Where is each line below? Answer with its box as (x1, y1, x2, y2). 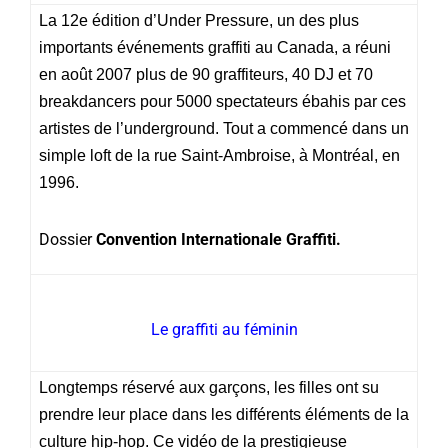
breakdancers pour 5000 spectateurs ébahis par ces (39, 92, 406, 110)
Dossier (39, 229, 96, 249)
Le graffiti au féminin (150, 319, 298, 339)
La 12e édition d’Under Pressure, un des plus (39, 11, 359, 29)
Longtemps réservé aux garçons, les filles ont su (39, 378, 379, 396)
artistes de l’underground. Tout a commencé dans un (39, 119, 409, 137)
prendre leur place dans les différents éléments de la (39, 405, 409, 423)
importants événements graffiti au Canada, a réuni (39, 38, 391, 56)
